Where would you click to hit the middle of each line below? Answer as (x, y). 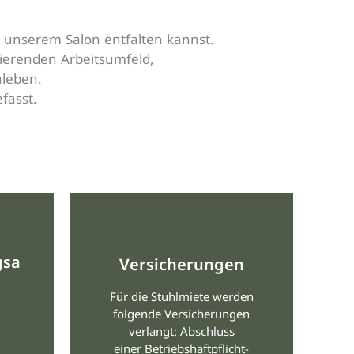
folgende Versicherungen (182, 314)
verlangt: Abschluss (181, 331)
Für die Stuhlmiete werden (181, 297)
